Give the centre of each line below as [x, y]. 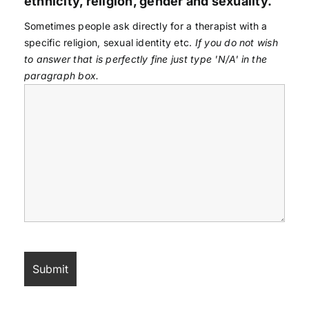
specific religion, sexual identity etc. [109, 42]
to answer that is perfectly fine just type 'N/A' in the [146, 59]
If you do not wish [236, 42]
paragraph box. [61, 75]
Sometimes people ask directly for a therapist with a [146, 26]
